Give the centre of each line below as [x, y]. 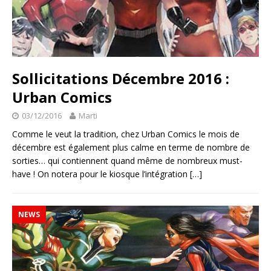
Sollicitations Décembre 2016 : [121, 78]
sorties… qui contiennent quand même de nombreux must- [127, 160]
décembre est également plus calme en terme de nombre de [131, 147]
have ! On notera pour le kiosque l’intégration [101, 174]
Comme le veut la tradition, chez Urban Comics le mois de [126, 134]
